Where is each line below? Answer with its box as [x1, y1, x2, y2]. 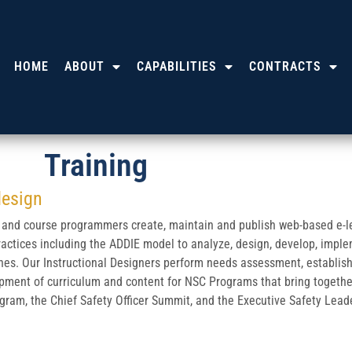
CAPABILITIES [137, 59, 217, 75]
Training [44, 146, 148, 184]
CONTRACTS [249, 59, 321, 75]
